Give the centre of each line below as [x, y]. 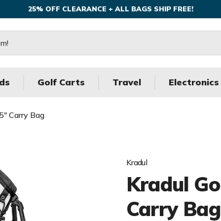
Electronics [194, 82]
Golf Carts [61, 82]
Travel [127, 82]
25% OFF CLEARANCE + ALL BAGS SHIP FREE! [110, 9]
